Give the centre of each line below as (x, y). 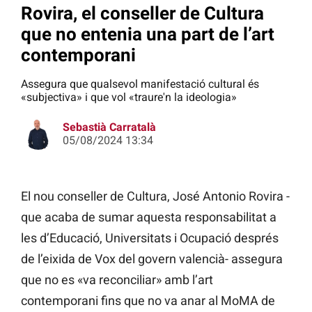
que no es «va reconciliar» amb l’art (117, 280)
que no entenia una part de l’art (148, 34)
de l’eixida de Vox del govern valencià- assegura (152, 259)
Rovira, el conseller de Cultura (142, 13)
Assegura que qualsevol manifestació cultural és (140, 84)
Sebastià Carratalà (109, 127)
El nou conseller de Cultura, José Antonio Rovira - (155, 196)
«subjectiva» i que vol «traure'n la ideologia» (129, 97)
